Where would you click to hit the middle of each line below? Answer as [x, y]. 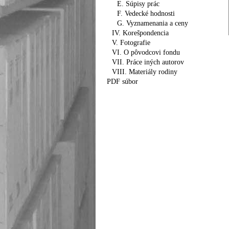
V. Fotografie [131, 43]
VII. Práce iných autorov [148, 62]
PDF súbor [122, 82]
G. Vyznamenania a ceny [153, 23]
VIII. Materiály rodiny [145, 72]
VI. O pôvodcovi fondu [146, 52]
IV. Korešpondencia [140, 33]
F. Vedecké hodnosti [146, 14]
